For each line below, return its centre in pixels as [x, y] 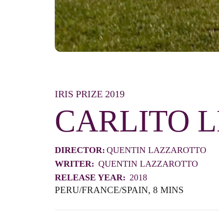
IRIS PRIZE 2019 [90, 94]
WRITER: [76, 164]
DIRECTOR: [80, 150]
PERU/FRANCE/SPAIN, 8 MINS [119, 190]
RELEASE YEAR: [91, 178]
